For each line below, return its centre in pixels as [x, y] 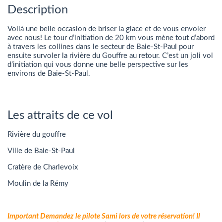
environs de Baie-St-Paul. [49, 73]
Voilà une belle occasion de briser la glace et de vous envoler [107, 29]
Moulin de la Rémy [38, 183]
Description [38, 10]
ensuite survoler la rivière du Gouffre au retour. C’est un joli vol [110, 55]
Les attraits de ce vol [60, 115]
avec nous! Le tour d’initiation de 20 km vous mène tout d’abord [111, 38]
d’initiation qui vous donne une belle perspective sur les [98, 64]
